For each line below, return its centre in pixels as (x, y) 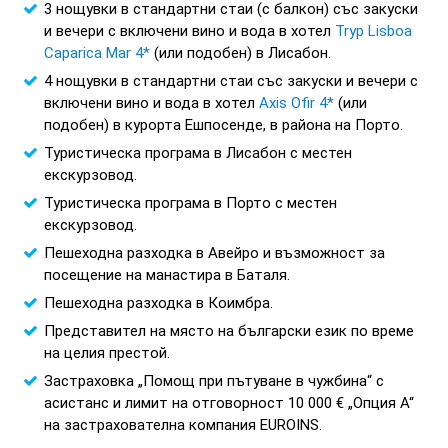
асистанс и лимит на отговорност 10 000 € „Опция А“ (229, 403)
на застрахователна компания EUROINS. (183, 425)
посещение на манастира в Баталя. (167, 275)
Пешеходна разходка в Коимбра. (158, 303)
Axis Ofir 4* (296, 103)
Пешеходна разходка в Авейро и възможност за (214, 253)
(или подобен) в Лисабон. (240, 53)
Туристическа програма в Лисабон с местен (198, 153)
